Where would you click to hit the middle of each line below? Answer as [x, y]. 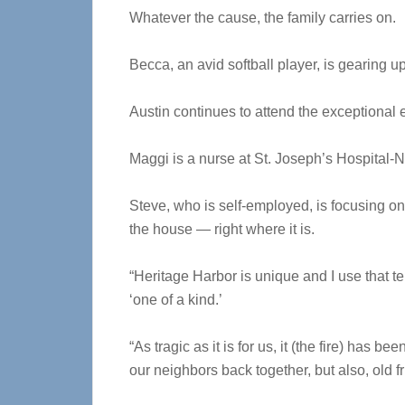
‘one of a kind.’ [176, 300]
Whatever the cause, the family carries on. [263, 18]
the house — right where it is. [222, 229]
